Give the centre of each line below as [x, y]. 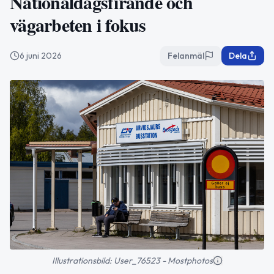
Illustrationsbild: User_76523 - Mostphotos [132, 261]
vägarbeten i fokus [78, 24]
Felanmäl [186, 56]
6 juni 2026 [41, 56]
